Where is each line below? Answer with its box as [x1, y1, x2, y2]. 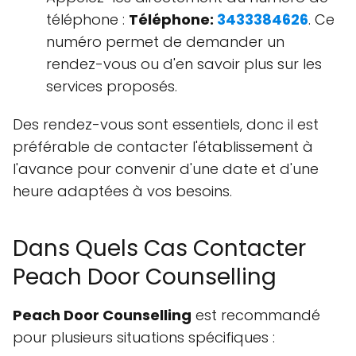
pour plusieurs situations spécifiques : [13, 327, 275, 348]
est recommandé [192, 305, 320, 326]
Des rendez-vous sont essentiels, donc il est [13, 114, 319, 135]
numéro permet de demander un [46, 32, 284, 52]
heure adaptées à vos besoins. [13, 181, 232, 202]
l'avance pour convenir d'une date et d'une [13, 159, 319, 180]
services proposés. [46, 76, 177, 97]
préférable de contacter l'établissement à [13, 137, 313, 157]
